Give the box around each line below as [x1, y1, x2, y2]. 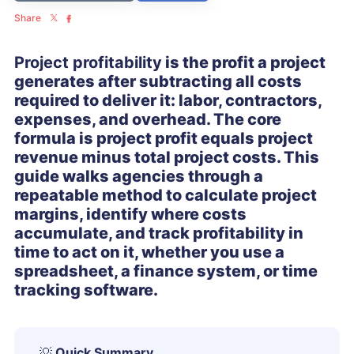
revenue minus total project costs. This [14, 148, 319, 167]
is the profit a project [162, 53, 326, 72]
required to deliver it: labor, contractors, [14, 91, 322, 110]
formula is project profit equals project [14, 129, 313, 148]
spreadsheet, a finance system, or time [14, 262, 318, 281]
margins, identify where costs [14, 205, 247, 224]
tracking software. [14, 281, 158, 299]
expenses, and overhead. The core [14, 110, 281, 129]
